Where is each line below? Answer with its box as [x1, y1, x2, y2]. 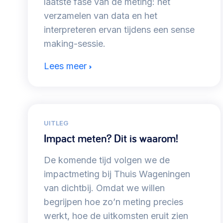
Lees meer [44, 61, 87, 72]
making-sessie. [44, 38, 106, 49]
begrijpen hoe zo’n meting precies [44, 197, 183, 208]
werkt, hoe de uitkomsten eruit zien [44, 211, 188, 222]
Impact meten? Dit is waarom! [44, 131, 178, 146]
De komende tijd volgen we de [44, 155, 170, 166]
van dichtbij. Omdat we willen [44, 183, 165, 194]
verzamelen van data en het [44, 10, 157, 21]
